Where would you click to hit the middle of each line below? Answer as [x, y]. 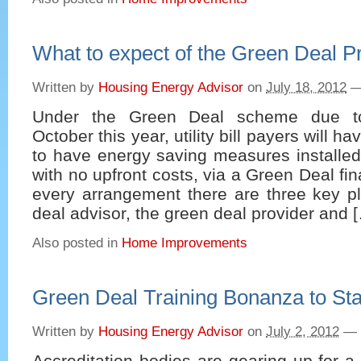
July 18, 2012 [306, 87]
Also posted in [77, 243]
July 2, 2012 [303, 331]
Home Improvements [185, 243]
